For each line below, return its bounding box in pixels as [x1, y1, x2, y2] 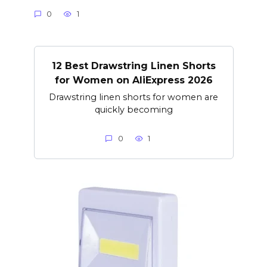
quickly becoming [94, 104, 173, 115]
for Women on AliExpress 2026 [54, 74, 213, 86]
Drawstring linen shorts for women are [49, 91, 218, 103]
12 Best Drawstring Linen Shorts [51, 60, 216, 72]
